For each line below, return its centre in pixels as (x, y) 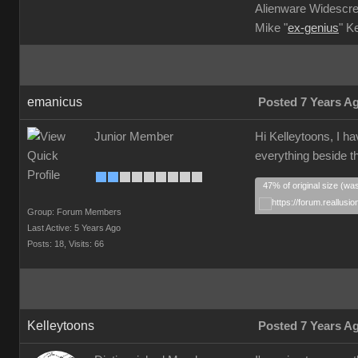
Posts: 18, (47, 244)
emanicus (55, 102)
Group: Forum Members (74, 212)
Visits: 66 (86, 244)
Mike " (271, 28)
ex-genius (313, 28)
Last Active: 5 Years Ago (74, 228)
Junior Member (134, 137)
